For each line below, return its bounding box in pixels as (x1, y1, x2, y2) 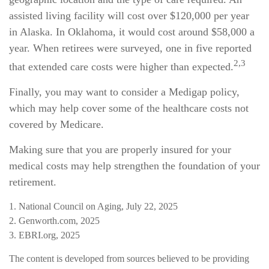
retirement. (9, 176, 56, 188)
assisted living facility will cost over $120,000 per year (9, 10, 249, 22)
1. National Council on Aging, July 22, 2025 (9, 201, 178, 211)
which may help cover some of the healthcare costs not (9, 102, 249, 114)
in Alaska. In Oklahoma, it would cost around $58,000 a (9, 26, 255, 38)
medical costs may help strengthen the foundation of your (9, 160, 260, 172)
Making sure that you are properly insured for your (9, 144, 231, 156)
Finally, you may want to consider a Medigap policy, (9, 86, 240, 98)
